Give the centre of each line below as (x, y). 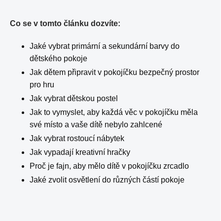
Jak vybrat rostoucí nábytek (77, 138)
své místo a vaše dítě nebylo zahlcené (96, 125)
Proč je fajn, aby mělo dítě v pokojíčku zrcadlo (110, 166)
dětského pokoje (58, 58)
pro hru (42, 85)
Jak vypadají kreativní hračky (80, 152)
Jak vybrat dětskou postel (74, 98)
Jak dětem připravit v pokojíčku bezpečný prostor (114, 72)
